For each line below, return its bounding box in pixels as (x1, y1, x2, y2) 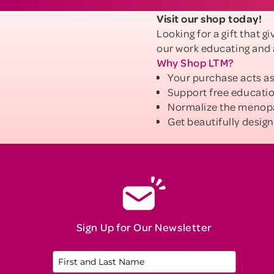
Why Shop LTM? (157, 56, 234, 69)
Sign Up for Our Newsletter (76, 220, 212, 234)
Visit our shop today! (157, 12, 262, 25)
